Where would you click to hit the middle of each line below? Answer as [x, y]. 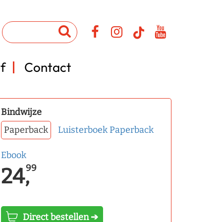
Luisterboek [83, 130]
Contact [48, 67]
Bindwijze [21, 112]
